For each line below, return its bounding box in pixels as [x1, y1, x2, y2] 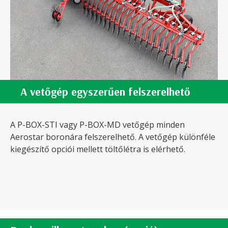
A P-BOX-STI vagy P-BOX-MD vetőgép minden [10, 119, 185, 131]
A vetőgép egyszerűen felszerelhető [20, 84, 190, 99]
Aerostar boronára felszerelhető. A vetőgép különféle [10, 131, 215, 143]
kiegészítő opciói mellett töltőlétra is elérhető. [10, 144, 185, 155]
